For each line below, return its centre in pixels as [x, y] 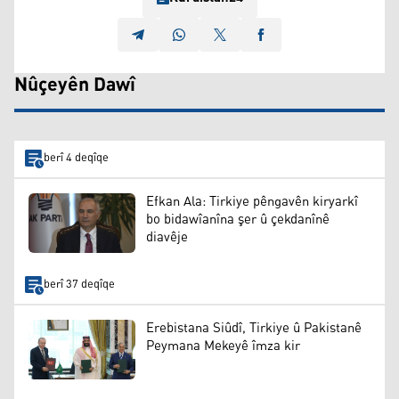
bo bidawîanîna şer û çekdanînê [238, 219]
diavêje [167, 237]
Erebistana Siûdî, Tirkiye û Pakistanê [254, 328]
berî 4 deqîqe [76, 159]
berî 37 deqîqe [79, 285]
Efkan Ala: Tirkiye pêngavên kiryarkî [252, 201]
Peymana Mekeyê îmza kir [223, 346]
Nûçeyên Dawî [75, 85]
